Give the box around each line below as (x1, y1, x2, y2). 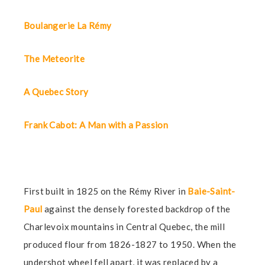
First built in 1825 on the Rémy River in (24, 185, 188, 196)
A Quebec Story (24, 86, 89, 97)
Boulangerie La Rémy (24, 20, 112, 31)
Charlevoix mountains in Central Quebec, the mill (24, 221, 225, 232)
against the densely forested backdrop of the (44, 203, 231, 214)
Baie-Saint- (188, 185, 235, 196)
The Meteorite (24, 53, 85, 64)
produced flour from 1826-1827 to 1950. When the (24, 238, 237, 250)
